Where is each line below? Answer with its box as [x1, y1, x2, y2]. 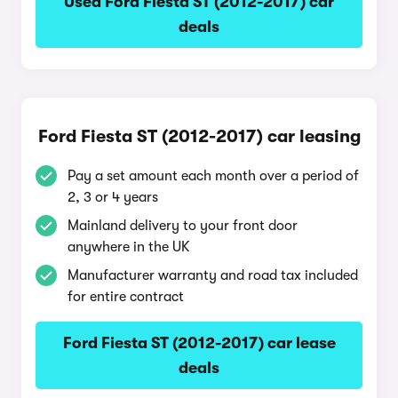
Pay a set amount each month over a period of [68, 168, 359, 184]
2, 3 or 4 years [68, 189, 158, 205]
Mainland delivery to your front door [68, 218, 298, 234]
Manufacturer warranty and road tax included [68, 267, 358, 283]
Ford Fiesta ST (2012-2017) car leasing [37, 126, 361, 147]
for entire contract [68, 289, 184, 305]
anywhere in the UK [68, 239, 190, 255]
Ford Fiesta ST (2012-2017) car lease [62, 334, 336, 352]
